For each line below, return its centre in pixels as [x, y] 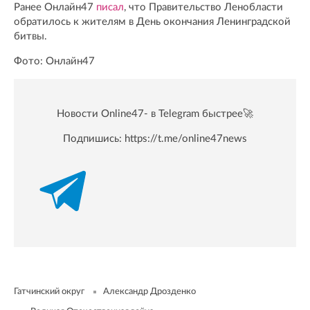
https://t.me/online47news [186, 139]
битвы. [30, 37]
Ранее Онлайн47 [55, 8]
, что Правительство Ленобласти [203, 8]
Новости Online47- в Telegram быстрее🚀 [155, 114]
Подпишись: [94, 139]
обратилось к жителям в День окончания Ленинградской [152, 22]
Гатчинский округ [49, 292]
